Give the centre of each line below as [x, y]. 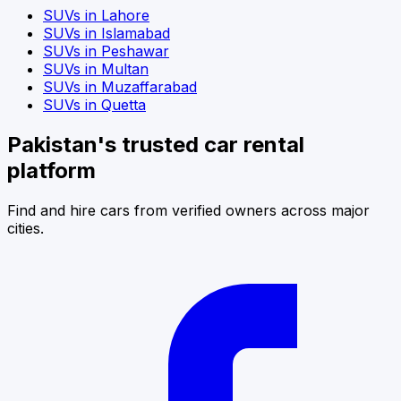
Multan [125, 69]
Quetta [124, 105]
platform [51, 171]
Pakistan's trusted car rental [156, 145]
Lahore [125, 16]
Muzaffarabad [149, 87]
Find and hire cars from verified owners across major [188, 210]
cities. [26, 228]
